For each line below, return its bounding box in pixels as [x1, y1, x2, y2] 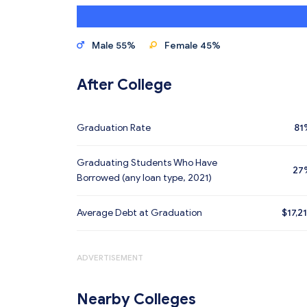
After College [77, 75, 172, 94]
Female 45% [164, 40, 221, 51]
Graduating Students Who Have [77, 157, 217, 169]
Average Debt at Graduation [77, 207, 202, 219]
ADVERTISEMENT [77, 252, 143, 262]
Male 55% [92, 40, 136, 51]
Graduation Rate [77, 122, 151, 134]
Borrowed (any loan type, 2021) [77, 172, 212, 184]
